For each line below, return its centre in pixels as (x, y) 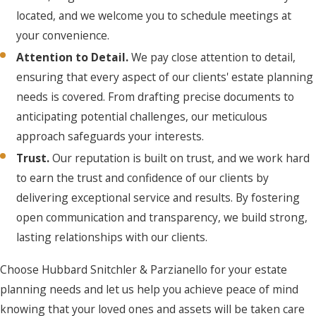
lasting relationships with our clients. (112, 237)
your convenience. (63, 36)
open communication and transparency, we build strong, (162, 218)
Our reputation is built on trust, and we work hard (181, 158)
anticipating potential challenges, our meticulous (142, 117)
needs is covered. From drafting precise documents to (156, 97)
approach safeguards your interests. (110, 136)
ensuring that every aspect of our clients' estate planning (165, 77)
